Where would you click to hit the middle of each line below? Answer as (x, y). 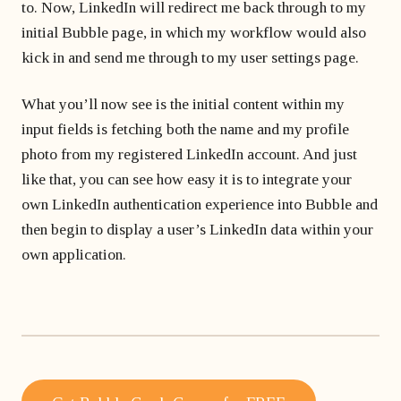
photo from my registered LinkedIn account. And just (189, 154)
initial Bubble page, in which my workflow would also (194, 32)
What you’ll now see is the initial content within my (183, 104)
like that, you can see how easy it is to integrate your (187, 179)
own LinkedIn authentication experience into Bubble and (200, 204)
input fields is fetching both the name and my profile (185, 129)
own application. (74, 254)
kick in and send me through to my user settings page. (190, 57)
